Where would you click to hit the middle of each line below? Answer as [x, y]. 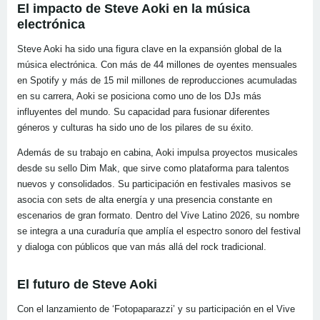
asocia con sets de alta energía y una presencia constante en [145, 200]
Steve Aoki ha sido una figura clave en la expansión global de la [149, 49]
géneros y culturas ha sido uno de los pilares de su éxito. [135, 128]
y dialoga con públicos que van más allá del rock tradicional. [142, 247]
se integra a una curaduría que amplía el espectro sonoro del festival [159, 231]
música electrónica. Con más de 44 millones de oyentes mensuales [157, 65]
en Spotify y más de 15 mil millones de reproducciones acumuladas [157, 81]
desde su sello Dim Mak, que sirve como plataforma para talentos [153, 169]
